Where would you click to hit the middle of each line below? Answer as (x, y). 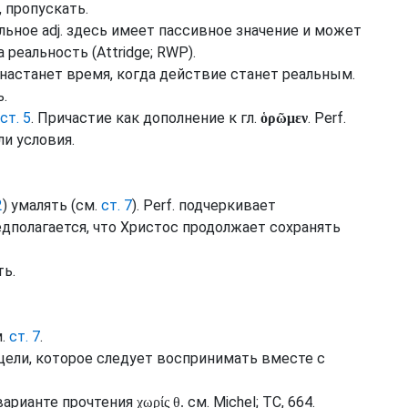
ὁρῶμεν (284, 118)
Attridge (123, 52)
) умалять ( (39, 205)
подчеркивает (225, 205)
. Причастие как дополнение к (136, 118)
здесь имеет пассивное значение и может (212, 31)
